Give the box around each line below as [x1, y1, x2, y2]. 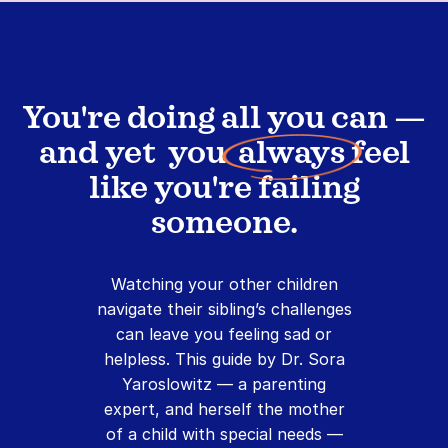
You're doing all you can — [22, 103, 426, 136]
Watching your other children [110, 274, 338, 295]
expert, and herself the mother [103, 399, 345, 420]
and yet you [38, 138, 238, 171]
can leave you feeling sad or [116, 324, 332, 345]
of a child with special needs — [105, 424, 343, 445]
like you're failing [88, 173, 360, 206]
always [237, 138, 345, 171]
